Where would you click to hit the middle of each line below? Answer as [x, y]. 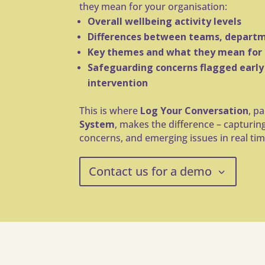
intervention [118, 83]
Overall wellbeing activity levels [165, 21]
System [97, 124]
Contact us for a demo [151, 171]
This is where [110, 110]
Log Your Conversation [195, 110]
